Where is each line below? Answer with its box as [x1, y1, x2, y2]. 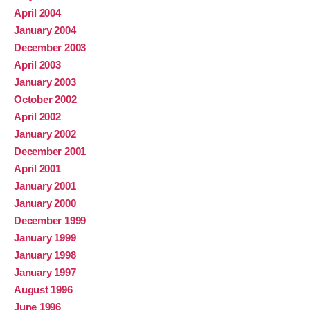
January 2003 [14, 76, 76, 89]
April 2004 [14, 7, 61, 19]
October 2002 [14, 93, 77, 106]
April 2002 [14, 111, 61, 123]
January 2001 [14, 180, 76, 192]
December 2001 [14, 145, 86, 158]
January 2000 [14, 197, 76, 210]
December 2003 [14, 42, 86, 54]
